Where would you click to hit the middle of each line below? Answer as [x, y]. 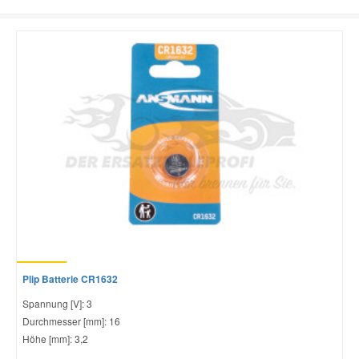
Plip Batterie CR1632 [70, 278]
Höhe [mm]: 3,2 [55, 338]
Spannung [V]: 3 [57, 303]
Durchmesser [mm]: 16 [71, 321]
